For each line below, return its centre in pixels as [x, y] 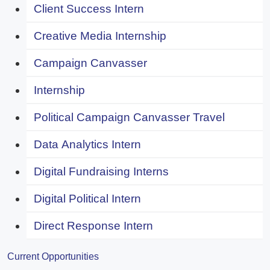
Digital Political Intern [87, 198]
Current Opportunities [53, 256]
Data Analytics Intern [87, 144]
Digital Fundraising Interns [101, 171]
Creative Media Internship [100, 36]
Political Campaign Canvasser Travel [129, 117]
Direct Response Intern [93, 225]
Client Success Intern [89, 8]
